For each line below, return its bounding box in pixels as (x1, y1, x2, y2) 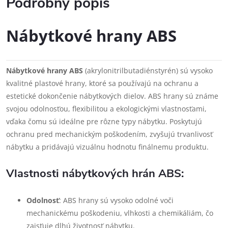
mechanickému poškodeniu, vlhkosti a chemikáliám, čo (26, 208, 213, 218)
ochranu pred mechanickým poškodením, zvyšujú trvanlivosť (6, 129, 213, 139)
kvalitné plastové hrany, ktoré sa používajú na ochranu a (6, 78, 198, 88)
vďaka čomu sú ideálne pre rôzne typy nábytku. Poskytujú (6, 117, 202, 126)
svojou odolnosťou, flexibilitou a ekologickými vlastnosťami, (6, 104, 207, 113)
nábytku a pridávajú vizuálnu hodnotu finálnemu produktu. (6, 142, 209, 152)
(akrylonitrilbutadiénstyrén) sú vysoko (83, 66, 213, 75)
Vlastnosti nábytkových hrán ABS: (6, 166, 184, 181)
